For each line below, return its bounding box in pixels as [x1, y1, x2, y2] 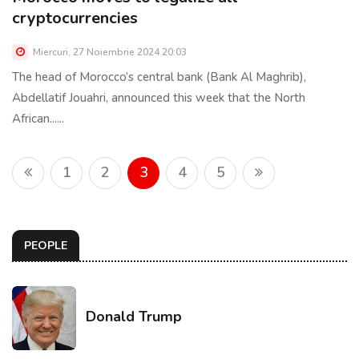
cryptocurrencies [12, 7, 138, 30]
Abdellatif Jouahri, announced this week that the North [12, 90, 305, 107]
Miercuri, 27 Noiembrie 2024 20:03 [30, 46, 187, 59]
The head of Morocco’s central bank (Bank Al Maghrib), [12, 69, 306, 86]
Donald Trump [86, 307, 182, 327]
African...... [12, 111, 64, 127]
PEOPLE [24, 238, 67, 254]
